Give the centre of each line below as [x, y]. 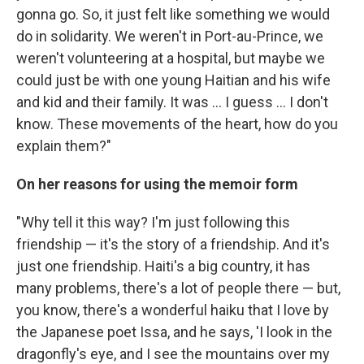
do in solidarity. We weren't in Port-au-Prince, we [170, 37]
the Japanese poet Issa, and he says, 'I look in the [174, 332]
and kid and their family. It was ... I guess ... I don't [172, 102]
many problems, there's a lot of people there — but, [178, 288]
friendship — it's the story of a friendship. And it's [173, 245]
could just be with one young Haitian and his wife [173, 80]
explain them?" [64, 146]
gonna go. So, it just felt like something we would [173, 15]
